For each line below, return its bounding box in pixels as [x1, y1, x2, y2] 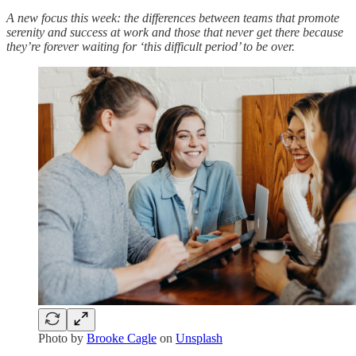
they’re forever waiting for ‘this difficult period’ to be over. [6, 39, 295, 53]
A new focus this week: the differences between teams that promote [6, 10, 339, 25]
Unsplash [176, 331, 222, 346]
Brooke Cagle [87, 331, 157, 346]
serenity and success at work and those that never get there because [6, 25, 343, 39]
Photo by [38, 331, 87, 346]
